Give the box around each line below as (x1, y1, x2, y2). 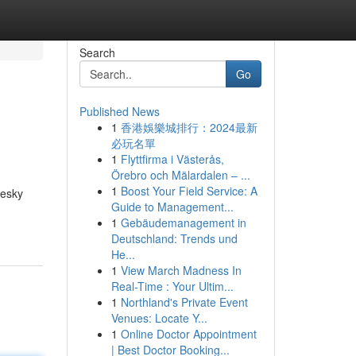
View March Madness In (120, 262, 242, 278)
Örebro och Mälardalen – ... (110, 167, 250, 183)
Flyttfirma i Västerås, (120, 151, 224, 167)
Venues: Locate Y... (110, 310, 207, 326)
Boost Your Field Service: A (120, 183, 257, 199)
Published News (79, 103, 160, 119)
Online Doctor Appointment (120, 326, 257, 342)
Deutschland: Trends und (110, 230, 238, 246)
